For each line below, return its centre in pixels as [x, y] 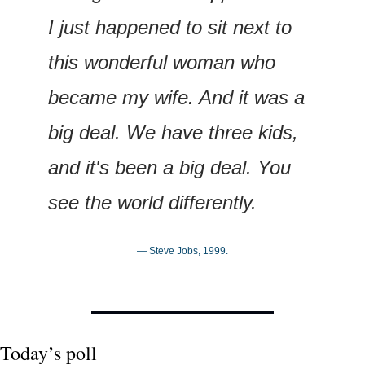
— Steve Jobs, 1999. [182, 251]
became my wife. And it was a [176, 97]
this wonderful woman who [162, 62]
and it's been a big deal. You [169, 167]
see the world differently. [152, 202]
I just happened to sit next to [170, 27]
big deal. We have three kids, [173, 132]
